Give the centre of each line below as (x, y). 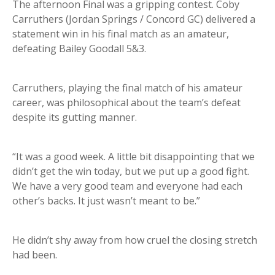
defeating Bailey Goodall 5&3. (79, 49)
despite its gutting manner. (75, 118)
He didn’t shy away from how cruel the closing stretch (135, 240)
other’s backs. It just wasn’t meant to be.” (106, 201)
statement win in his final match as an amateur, (121, 34)
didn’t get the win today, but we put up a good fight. (131, 172)
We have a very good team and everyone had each (127, 186)
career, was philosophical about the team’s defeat (126, 103)
